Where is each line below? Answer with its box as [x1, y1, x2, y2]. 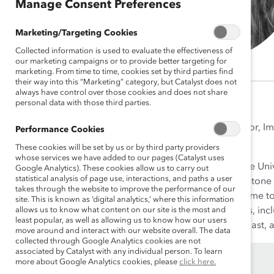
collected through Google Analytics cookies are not [15, 237, 201, 245]
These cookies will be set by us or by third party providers [15, 144, 220, 152]
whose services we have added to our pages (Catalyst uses [15, 154, 224, 162]
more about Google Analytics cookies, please [15, 258, 179, 266]
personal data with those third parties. [15, 99, 151, 107]
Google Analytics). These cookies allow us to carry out [15, 165, 209, 172]
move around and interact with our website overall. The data [15, 227, 231, 235]
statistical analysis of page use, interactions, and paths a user [15, 175, 232, 183]
